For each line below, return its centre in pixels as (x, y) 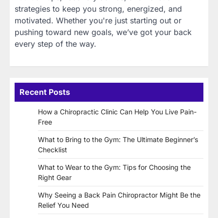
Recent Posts (45, 92)
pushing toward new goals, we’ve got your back (103, 32)
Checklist (53, 150)
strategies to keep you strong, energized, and (98, 9)
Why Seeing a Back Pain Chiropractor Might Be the (119, 195)
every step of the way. (55, 44)
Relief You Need (64, 205)
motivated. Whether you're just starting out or (98, 21)
